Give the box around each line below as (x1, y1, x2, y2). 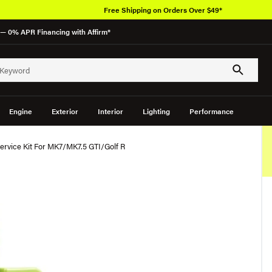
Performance (189, 106, 234, 117)
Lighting (142, 106, 170, 117)
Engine (8, 106, 32, 117)
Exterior (51, 106, 78, 117)
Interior (97, 106, 123, 117)
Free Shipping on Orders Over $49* (103, 4, 222, 15)
